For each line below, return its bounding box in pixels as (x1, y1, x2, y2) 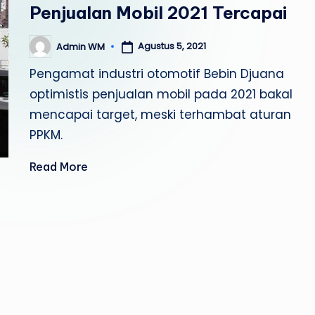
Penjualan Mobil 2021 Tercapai (30, 2, 288, 23)
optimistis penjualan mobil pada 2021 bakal (30, 86, 293, 103)
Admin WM (56, 39, 105, 53)
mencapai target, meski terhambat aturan (30, 106, 292, 123)
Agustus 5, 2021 (138, 39, 207, 53)
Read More (30, 160, 89, 174)
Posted (29, 44, 62, 58)
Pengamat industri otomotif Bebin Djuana (30, 65, 285, 82)
